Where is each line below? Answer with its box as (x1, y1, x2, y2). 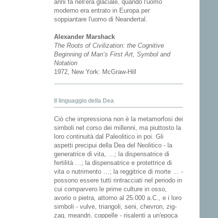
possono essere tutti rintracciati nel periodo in (54, 177, 182, 184)
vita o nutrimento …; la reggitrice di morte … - (54, 168, 183, 176)
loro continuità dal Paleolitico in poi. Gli (54, 133, 163, 141)
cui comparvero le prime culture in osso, (54, 185, 167, 193)
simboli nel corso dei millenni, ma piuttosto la (54, 124, 181, 132)
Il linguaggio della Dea (54, 97, 114, 105)
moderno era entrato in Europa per (54, 7, 150, 15)
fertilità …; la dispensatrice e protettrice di (54, 159, 172, 167)
